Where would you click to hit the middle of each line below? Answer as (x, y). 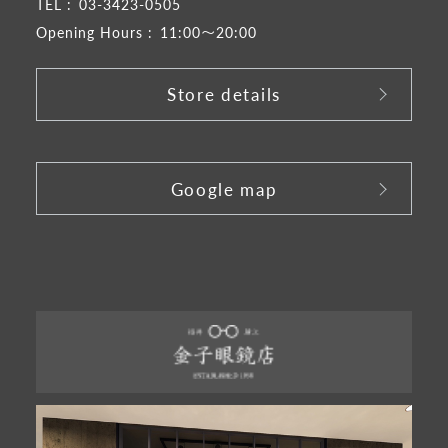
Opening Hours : (94, 31)
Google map (224, 188)
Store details (224, 94)
